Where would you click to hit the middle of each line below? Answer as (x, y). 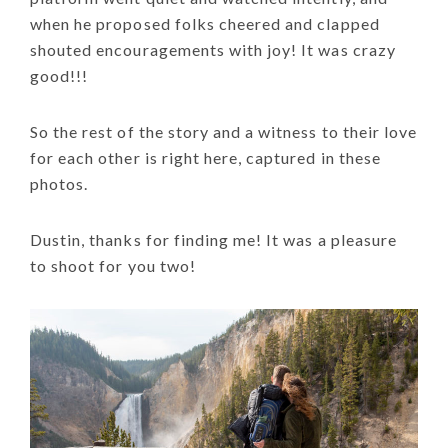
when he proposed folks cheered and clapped (205, 23)
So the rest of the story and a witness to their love (224, 131)
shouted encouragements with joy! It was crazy (213, 49)
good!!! (59, 75)
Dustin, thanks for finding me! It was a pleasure (213, 239)
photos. (59, 183)
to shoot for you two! (113, 265)
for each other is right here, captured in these (205, 157)
